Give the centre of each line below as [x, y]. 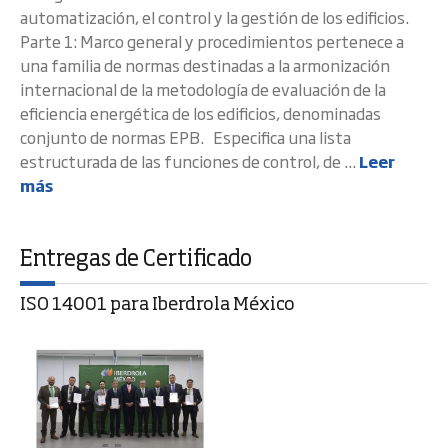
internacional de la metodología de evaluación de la [203, 89]
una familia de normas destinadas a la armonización [205, 65]
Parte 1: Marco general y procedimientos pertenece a [212, 41]
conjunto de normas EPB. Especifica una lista [185, 137]
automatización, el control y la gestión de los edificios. [214, 17]
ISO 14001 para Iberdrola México [157, 305]
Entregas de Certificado [136, 260]
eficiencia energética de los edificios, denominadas [200, 113]
